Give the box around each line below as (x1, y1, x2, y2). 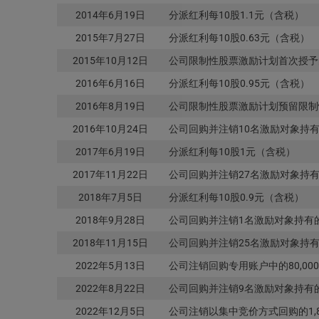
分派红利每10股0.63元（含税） (168, 31, 310, 43)
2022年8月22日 (75, 282, 145, 294)
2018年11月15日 (73, 236, 148, 249)
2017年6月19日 (75, 145, 145, 157)
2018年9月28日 (75, 214, 145, 226)
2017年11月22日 (73, 168, 148, 180)
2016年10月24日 (73, 122, 148, 135)
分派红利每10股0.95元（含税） (168, 77, 310, 89)
